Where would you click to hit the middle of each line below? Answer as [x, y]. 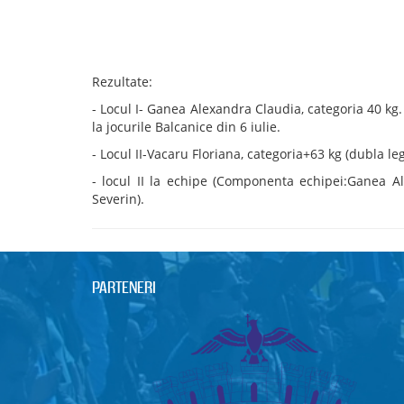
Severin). [118, 198]
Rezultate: [122, 81]
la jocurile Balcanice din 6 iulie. [186, 126]
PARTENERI [124, 287]
